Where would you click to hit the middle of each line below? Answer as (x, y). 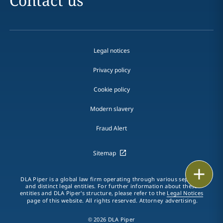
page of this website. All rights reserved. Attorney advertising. (111, 200)
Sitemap (104, 153)
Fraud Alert (111, 128)
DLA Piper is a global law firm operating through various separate (111, 179)
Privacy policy (111, 70)
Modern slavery (111, 109)
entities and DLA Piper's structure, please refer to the (93, 193)
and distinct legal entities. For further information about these (111, 186)
